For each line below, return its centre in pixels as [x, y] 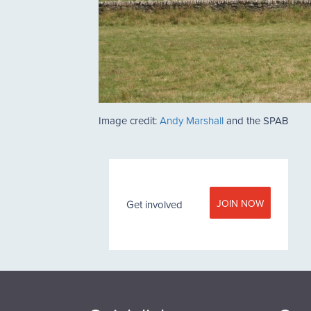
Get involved [154, 204]
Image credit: [129, 120]
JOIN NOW [240, 203]
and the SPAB [257, 120]
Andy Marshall [193, 120]
